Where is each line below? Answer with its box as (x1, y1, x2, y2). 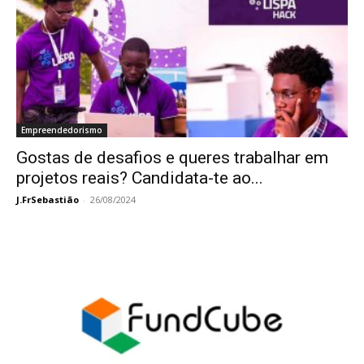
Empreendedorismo (21, 124, 102, 136)
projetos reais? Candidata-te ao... (16, 168, 263, 188)
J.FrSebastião (16, 193, 79, 206)
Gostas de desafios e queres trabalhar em (16, 148, 328, 168)
